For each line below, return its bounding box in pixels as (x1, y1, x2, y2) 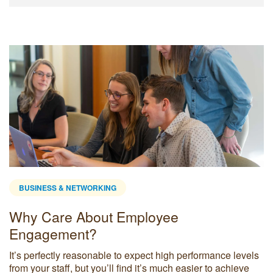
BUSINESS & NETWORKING (19, 182, 116, 193)
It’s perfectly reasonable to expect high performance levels (9, 247, 259, 262)
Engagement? (9, 223, 97, 244)
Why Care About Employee (9, 206, 179, 227)
